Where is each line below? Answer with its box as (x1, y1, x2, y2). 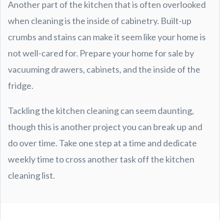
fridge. (8, 80, 35, 91)
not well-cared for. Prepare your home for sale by (8, 47, 194, 58)
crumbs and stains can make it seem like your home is (8, 31, 206, 42)
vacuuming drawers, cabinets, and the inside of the (8, 63, 200, 75)
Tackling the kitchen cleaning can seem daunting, (8, 105, 194, 116)
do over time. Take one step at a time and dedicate (8, 137, 197, 148)
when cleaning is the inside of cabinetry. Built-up (8, 15, 192, 26)
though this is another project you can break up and (8, 121, 202, 132)
